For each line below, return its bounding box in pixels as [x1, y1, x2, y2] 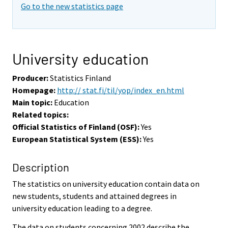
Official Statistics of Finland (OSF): [12, 121, 139, 132]
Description [12, 160, 69, 174]
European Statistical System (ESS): [12, 133, 141, 144]
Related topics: [12, 109, 69, 120]
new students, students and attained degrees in [12, 190, 177, 201]
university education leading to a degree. [12, 203, 152, 213]
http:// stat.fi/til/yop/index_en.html [57, 84, 184, 95]
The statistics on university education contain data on [12, 178, 199, 189]
